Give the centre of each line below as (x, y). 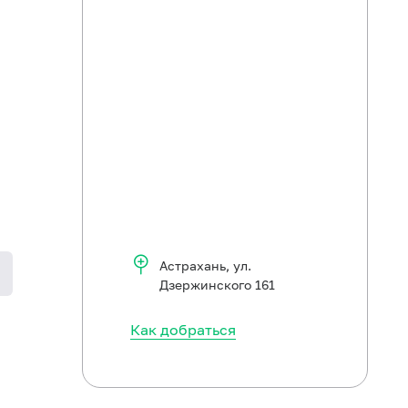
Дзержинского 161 (217, 285)
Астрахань (193, 265)
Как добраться (183, 330)
